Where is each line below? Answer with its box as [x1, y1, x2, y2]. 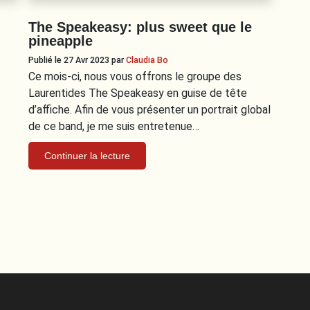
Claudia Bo [125, 54, 168, 65]
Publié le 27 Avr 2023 [28, 54, 111, 65]
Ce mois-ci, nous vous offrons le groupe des [28, 69, 241, 83]
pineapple [28, 33, 93, 48]
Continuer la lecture [44, 149, 130, 161]
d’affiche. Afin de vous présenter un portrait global [28, 102, 271, 116]
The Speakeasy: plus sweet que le [28, 19, 252, 35]
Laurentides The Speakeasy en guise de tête [28, 86, 247, 100]
